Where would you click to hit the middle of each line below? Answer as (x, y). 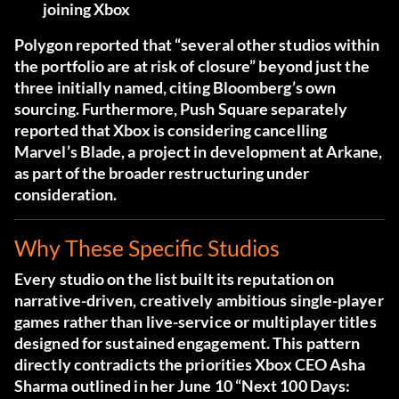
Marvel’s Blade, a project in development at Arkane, (199, 152)
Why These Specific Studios (147, 248)
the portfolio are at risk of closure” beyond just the (192, 66)
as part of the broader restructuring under (162, 173)
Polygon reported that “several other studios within (197, 45)
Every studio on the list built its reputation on (175, 279)
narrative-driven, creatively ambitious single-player (199, 301)
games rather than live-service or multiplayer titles (195, 322)
